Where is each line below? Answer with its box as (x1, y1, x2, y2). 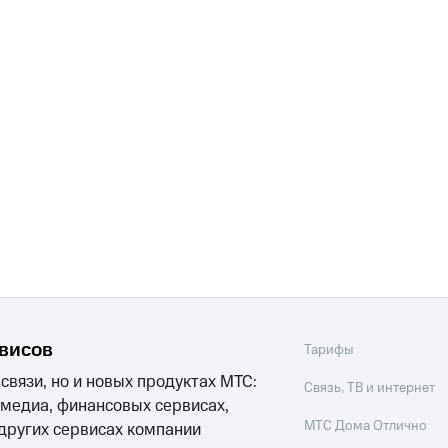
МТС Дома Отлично (304, 416, 428, 437)
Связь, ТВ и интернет (304, 378, 436, 399)
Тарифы (304, 340, 355, 361)
